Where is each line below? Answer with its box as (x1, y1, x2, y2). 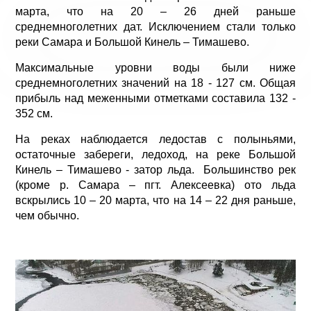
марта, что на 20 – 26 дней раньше (15, 6, 296, 17)
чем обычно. (15, 210, 79, 221)
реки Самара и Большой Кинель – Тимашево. (15, 36, 249, 48)
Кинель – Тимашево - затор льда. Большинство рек (15, 164, 296, 176)
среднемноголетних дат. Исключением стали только (15, 21, 296, 33)
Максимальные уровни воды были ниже (15, 62, 296, 74)
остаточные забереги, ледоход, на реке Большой (15, 149, 296, 160)
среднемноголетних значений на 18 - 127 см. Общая (15, 77, 296, 89)
